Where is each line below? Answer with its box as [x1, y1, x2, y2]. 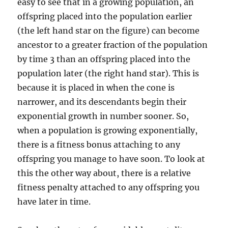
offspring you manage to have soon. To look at [17, 153, 206, 164]
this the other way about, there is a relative [17, 167, 191, 178]
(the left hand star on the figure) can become [17, 25, 200, 36]
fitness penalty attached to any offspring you [17, 182, 200, 192]
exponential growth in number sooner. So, [17, 110, 189, 121]
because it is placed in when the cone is [17, 82, 175, 93]
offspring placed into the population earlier [17, 11, 192, 21]
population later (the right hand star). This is [17, 68, 199, 78]
